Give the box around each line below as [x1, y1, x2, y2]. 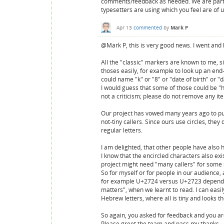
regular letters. [101, 125, 142, 134]
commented [133, 23, 162, 31]
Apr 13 [116, 23, 132, 31]
